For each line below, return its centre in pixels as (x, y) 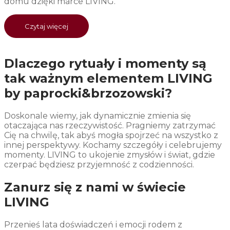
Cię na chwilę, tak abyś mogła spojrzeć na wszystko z (111, 135)
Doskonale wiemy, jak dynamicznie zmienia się (98, 116)
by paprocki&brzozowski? (88, 93)
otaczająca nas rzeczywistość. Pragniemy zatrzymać (110, 125)
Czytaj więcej (46, 26)
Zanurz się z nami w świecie (95, 187)
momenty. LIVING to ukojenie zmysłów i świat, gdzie (110, 155)
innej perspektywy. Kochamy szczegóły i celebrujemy (113, 145)
